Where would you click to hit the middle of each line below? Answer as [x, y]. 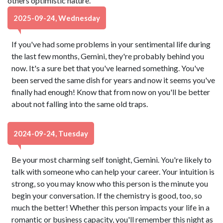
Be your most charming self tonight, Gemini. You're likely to [112, 160]
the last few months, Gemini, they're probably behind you [108, 56]
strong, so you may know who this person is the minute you [110, 183]
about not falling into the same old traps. [80, 104]
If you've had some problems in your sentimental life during [111, 44]
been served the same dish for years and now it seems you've [113, 80]
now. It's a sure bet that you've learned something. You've [108, 68]
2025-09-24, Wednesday [57, 18]
